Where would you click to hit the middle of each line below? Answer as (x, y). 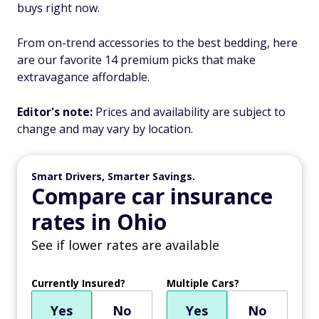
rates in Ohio (99, 222)
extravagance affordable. (83, 77)
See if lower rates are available (125, 245)
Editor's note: (56, 112)
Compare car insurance (152, 196)
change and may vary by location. (105, 129)
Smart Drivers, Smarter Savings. (113, 176)
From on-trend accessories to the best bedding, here (157, 43)
